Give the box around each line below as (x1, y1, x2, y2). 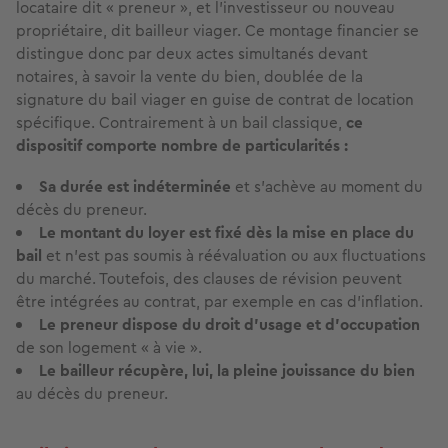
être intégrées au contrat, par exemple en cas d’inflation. (16, 290, 423, 314)
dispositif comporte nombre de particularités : (16, 134, 348, 158)
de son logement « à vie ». (16, 336, 206, 360)
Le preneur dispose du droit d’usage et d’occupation (39, 313, 420, 337)
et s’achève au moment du (231, 175, 423, 199)
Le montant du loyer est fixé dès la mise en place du (39, 221, 414, 245)
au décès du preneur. (16, 382, 168, 406)
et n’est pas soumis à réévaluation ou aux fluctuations (46, 244, 426, 268)
